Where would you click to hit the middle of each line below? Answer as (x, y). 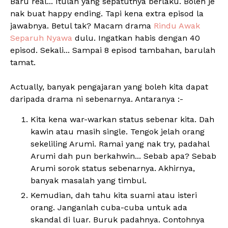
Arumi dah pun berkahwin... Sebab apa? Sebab (123, 156)
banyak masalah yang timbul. (89, 180)
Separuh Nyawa (41, 38)
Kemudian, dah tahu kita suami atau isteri (114, 195)
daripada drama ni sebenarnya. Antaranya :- (97, 99)
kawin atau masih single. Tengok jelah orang (118, 132)
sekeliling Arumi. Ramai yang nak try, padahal (120, 144)
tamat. (23, 62)
